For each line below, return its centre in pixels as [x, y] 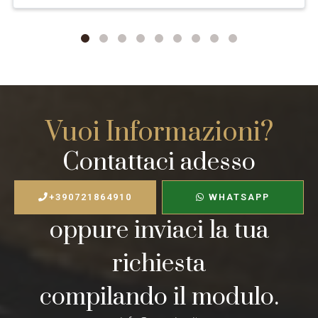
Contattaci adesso [159, 162]
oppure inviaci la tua [159, 230]
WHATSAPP [237, 197]
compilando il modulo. [159, 297]
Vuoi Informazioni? [159, 132]
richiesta [159, 264]
